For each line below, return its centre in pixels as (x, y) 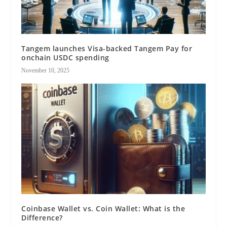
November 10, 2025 (46, 71)
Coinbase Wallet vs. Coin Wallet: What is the (103, 209)
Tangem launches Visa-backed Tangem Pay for (107, 49)
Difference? (42, 218)
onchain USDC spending (65, 58)
